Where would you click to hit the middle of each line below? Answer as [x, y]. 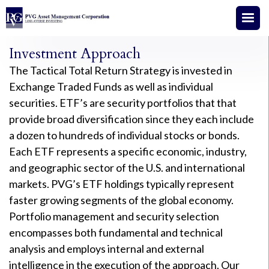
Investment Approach [75, 54]
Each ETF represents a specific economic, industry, [128, 151]
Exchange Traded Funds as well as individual [111, 86]
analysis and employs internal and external [107, 249]
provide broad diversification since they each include [131, 119]
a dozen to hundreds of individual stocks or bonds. [124, 135]
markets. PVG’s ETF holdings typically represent [122, 184]
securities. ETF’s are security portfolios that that [123, 103]
